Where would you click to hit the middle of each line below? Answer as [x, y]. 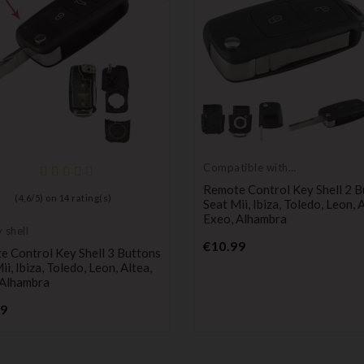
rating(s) [91, 197]
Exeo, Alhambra [245, 218]
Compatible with [246, 167]
